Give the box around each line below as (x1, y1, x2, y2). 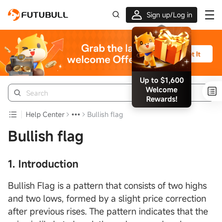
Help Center (26, 110, 64, 119)
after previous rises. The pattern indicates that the (8, 205, 208, 218)
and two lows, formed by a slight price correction (8, 192, 206, 205)
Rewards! (146, 94, 177, 104)
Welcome (146, 85, 177, 94)
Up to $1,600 (139, 75, 184, 85)
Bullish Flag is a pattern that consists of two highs (8, 179, 207, 192)
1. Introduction (8, 157, 78, 171)
